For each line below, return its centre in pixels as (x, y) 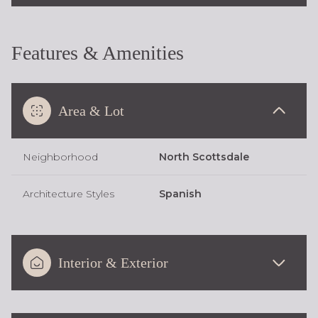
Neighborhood (60, 157)
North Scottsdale (204, 157)
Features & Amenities (98, 53)
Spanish (180, 193)
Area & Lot (91, 110)
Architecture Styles (68, 193)
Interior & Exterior (113, 262)
